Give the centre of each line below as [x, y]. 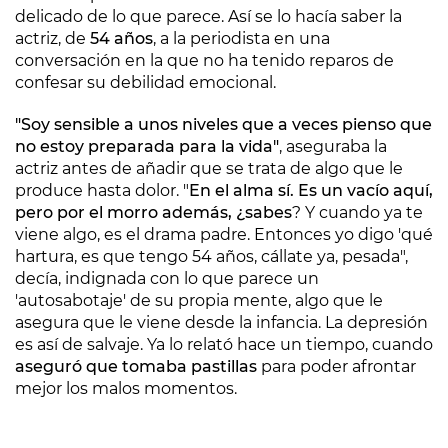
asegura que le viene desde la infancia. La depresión [221, 322]
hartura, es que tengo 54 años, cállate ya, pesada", [211, 256]
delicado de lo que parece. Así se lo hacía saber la [208, 16]
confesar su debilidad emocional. [145, 82]
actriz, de [50, 38]
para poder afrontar [336, 366]
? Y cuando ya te [357, 212]
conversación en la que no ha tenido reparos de [204, 60]
